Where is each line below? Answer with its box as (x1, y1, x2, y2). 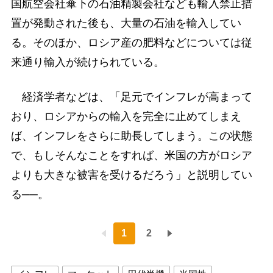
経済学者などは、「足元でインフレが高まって (10, 90, 252, 103)
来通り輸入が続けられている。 (10, 55, 165, 68)
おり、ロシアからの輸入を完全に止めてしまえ (10, 110, 241, 122)
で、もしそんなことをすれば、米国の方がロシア (10, 149, 252, 161)
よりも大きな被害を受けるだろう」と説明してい (10, 168, 252, 181)
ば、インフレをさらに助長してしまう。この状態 (10, 129, 252, 142)
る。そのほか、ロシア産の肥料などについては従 (10, 36, 252, 49)
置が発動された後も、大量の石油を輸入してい (10, 16, 241, 29)
